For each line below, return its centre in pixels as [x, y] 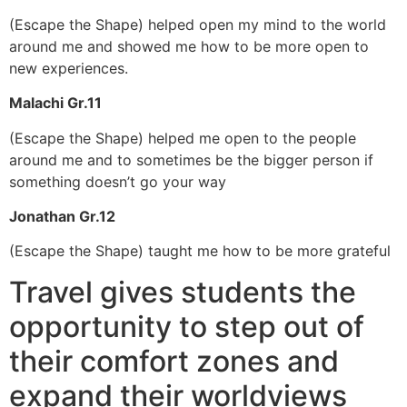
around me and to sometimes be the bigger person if [191, 159]
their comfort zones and [174, 361]
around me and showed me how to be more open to [189, 46]
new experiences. [69, 68]
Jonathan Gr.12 [62, 217]
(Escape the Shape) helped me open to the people [183, 138]
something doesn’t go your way [118, 181]
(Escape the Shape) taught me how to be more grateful [200, 251]
